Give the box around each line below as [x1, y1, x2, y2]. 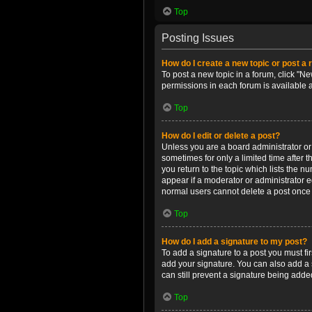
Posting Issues [162, 32, 234, 44]
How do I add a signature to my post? [162, 237, 307, 247]
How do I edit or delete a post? [162, 131, 280, 141]
